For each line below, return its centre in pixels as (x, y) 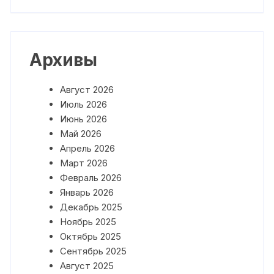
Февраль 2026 (91, 177)
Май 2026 (81, 133)
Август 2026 (87, 89)
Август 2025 (87, 265)
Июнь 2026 (84, 119)
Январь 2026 (87, 192)
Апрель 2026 (88, 148)
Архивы (64, 60)
